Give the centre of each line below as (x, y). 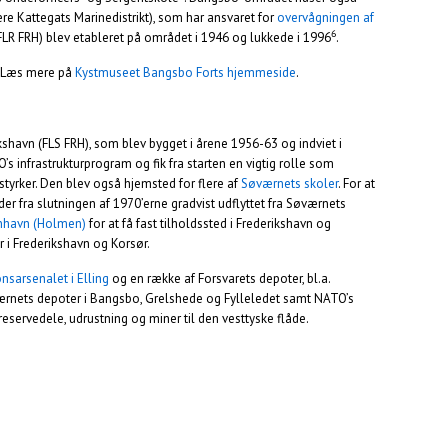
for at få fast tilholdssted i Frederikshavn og (208, 223)
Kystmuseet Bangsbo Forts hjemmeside (185, 72)
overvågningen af (325, 17)
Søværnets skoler (289, 183)
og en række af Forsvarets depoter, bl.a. (219, 278)
